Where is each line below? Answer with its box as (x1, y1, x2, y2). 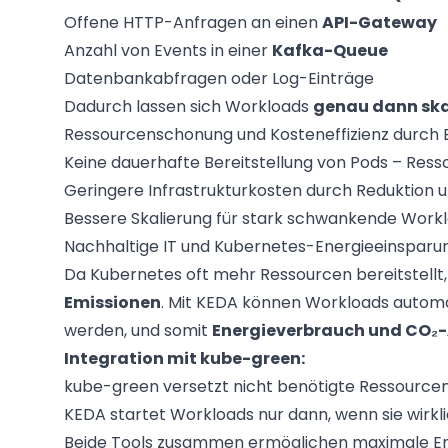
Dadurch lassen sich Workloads (64, 95, 313, 118)
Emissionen (64, 291, 161, 314)
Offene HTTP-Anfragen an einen (64, 11, 322, 34)
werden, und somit (64, 319, 212, 342)
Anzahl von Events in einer (64, 39, 272, 62)
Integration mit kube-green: (64, 347, 305, 370)
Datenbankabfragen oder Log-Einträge (64, 67, 374, 90)
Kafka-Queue (272, 39, 388, 62)
